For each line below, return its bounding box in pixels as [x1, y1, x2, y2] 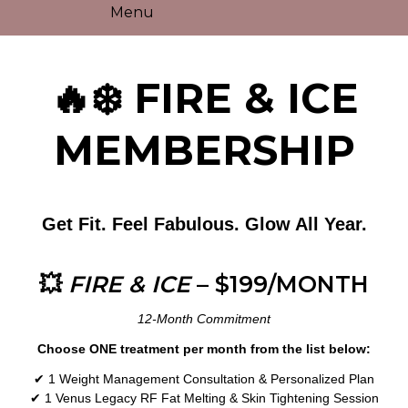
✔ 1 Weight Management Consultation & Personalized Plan [34, 372, 374, 387]
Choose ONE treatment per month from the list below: [37, 342, 371, 357]
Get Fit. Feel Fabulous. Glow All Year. [41, 214, 367, 235]
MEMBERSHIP [53, 125, 355, 176]
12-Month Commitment [138, 311, 270, 327]
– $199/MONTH [190, 270, 369, 299]
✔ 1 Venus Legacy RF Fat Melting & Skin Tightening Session [29, 391, 379, 406]
